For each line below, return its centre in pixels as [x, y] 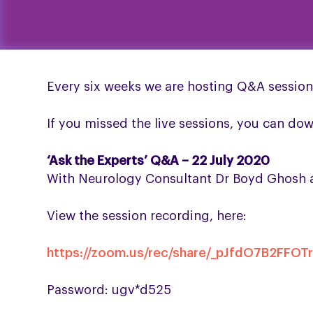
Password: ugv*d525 [109, 290]
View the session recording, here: [147, 216]
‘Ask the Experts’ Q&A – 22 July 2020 [159, 161]
